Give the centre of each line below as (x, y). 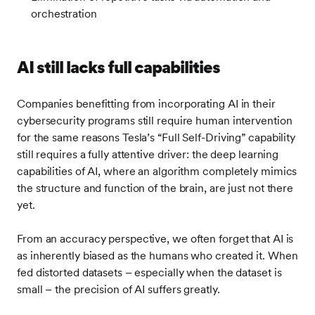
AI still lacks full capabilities (118, 67)
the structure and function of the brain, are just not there (155, 188)
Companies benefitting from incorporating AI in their (146, 104)
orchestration (64, 14)
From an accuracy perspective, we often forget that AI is (155, 239)
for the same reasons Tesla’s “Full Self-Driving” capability (156, 137)
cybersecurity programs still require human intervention (155, 121)
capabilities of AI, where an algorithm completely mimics (157, 171)
